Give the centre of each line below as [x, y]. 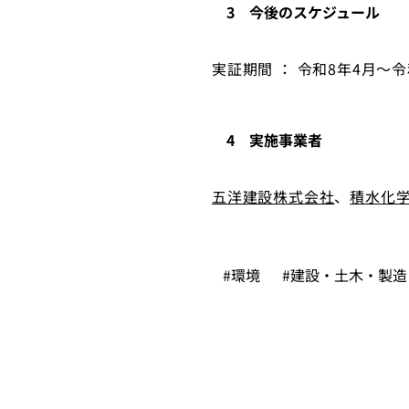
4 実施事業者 [274, 139]
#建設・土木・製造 [345, 274]
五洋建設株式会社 [273, 196]
